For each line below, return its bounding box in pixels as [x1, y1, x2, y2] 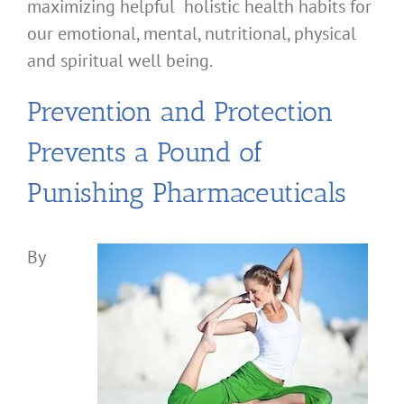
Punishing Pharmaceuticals [27, 177, 346, 210]
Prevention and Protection [27, 96, 334, 129]
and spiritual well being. [27, 49, 213, 73]
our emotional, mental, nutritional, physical [27, 22, 356, 46]
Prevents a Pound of [27, 136, 263, 170]
